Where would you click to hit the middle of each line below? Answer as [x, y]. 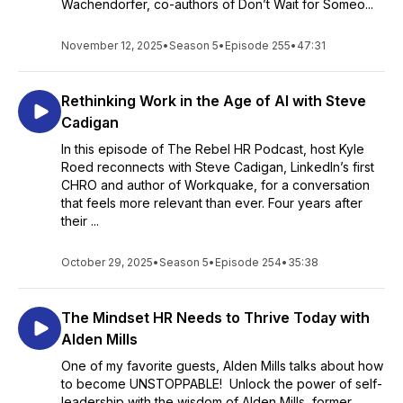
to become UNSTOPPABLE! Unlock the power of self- [222, 384]
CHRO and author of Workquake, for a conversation [215, 185]
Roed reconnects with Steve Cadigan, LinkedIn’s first [218, 167]
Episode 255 [258, 45]
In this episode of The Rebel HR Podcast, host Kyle [213, 149]
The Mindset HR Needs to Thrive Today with [215, 318]
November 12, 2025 [112, 45]
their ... [80, 221]
